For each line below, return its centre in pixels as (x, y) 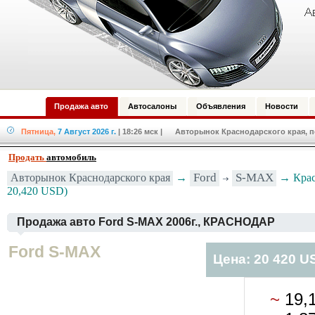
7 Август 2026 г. (87, 131)
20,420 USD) (37, 191)
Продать (27, 157)
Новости (282, 106)
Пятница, (38, 131)
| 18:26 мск (138, 131)
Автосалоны (152, 106)
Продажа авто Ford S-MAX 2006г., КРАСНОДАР (146, 222)
